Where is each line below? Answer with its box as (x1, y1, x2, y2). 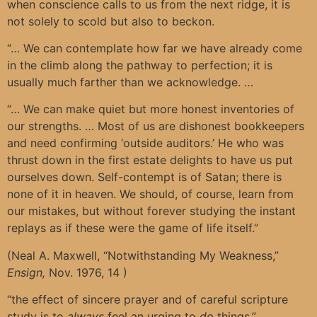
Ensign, (7, 265, 45, 279)
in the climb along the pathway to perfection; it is (7, 58, 272, 73)
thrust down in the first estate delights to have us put (7, 153, 293, 168)
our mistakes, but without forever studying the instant (7, 204, 296, 219)
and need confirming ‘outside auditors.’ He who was (7, 136, 284, 151)
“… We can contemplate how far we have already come (7, 41, 302, 56)
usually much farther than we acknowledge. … (7, 75, 253, 90)
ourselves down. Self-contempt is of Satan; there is (7, 170, 282, 185)
